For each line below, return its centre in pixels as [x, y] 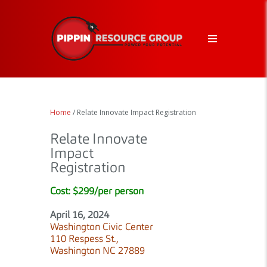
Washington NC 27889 [97, 251]
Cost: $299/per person [97, 191]
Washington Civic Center [102, 227]
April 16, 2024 [80, 215]
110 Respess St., [84, 239]
